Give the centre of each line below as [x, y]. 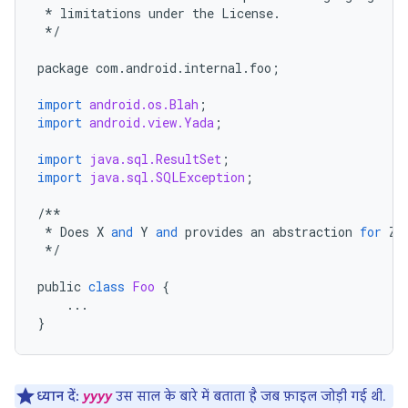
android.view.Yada [152, 122]
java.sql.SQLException [167, 177]
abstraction [312, 232]
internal [213, 68]
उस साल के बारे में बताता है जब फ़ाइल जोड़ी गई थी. [249, 396]
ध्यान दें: [58, 396]
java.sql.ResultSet [155, 159]
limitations [101, 13]
